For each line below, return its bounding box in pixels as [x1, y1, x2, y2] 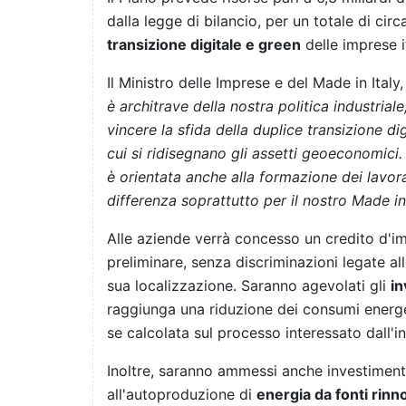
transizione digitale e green [107, 35, 301, 54]
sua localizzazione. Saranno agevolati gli [107, 276, 386, 295]
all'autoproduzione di [107, 385, 252, 404]
